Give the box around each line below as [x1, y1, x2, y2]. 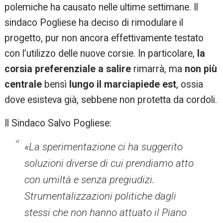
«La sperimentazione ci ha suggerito [24, 141, 183, 153]
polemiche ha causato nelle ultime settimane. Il [4, 1, 199, 13]
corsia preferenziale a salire [4, 63, 131, 75]
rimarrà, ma [131, 63, 185, 75]
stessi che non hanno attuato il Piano [24, 207, 187, 219]
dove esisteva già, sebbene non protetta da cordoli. [4, 94, 218, 106]
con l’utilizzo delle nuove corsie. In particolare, [4, 48, 195, 60]
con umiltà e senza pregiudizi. [24, 174, 155, 186]
